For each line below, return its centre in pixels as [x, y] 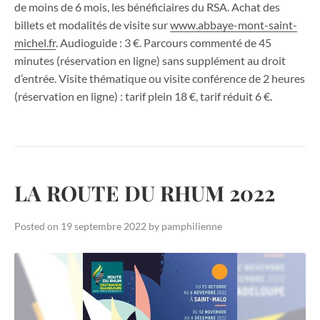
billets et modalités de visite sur [92, 25]
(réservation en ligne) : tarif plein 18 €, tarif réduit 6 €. [143, 96]
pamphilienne [192, 226]
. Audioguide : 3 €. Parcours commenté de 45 [164, 43]
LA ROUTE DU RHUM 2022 [145, 192]
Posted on [37, 226]
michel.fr [35, 43]
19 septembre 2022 [104, 226]
